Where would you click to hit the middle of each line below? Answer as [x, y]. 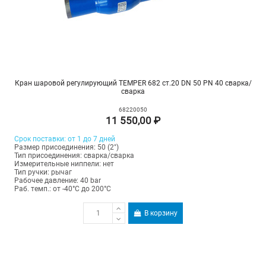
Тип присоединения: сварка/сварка [74, 156]
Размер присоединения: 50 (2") [66, 148]
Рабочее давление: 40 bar [57, 181]
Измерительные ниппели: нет [64, 164]
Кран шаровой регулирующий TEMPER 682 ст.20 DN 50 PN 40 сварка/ [133, 83]
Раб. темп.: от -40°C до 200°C [62, 189]
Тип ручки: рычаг [43, 172]
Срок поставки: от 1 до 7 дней [64, 139]
